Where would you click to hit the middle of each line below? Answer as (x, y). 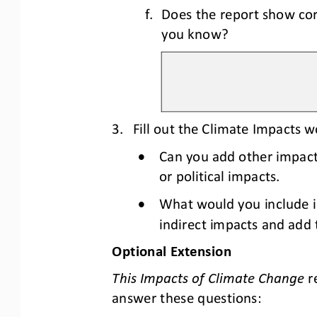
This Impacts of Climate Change (208, 276)
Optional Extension (172, 249)
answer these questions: (187, 295)
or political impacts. (220, 174)
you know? (195, 31)
